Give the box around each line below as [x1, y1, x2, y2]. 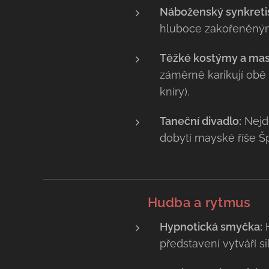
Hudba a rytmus [147, 195, 251, 210]
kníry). [159, 85, 189, 98]
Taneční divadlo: [159, 115, 241, 127]
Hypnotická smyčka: [159, 220, 262, 233]
